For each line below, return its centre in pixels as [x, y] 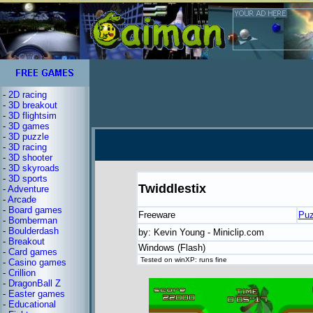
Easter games [37, 294]
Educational [32, 304]
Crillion [22, 273]
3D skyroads [34, 168]
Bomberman [33, 220]
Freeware [156, 215]
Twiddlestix [172, 189]
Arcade [22, 199]
